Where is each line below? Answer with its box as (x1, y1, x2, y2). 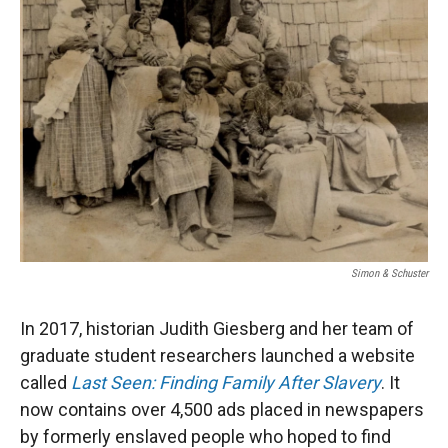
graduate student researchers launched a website (20, 345, 415, 366)
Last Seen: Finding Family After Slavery (71, 372, 381, 393)
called (20, 372, 71, 393)
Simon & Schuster (351, 267, 428, 280)
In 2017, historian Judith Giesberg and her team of (20, 318, 414, 339)
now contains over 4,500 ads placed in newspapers (20, 399, 424, 420)
